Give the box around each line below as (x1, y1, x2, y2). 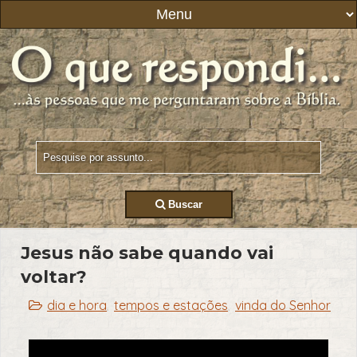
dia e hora (47, 297, 107, 314)
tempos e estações (114, 297, 228, 314)
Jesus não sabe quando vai (21, 242, 273, 265)
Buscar (164, 198, 202, 211)
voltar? (21, 266, 87, 288)
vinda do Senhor (235, 297, 331, 314)
